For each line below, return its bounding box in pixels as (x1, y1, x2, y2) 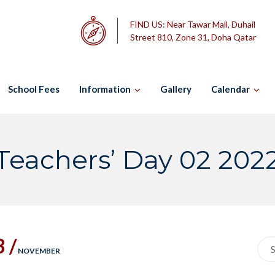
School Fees (8, 83, 60, 95)
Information (79, 83, 131, 95)
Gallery (160, 83, 192, 95)
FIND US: (130, 19, 167, 29)
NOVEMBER (17, 246, 60, 256)
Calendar (211, 83, 250, 95)
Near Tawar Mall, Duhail (167, 19, 255, 29)
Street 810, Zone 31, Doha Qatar (130, 32, 256, 42)
